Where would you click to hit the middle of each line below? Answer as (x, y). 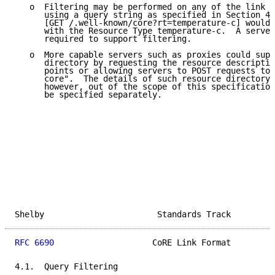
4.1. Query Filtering (66, 267)
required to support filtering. (103, 39)
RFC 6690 (34, 243)
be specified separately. (88, 95)
